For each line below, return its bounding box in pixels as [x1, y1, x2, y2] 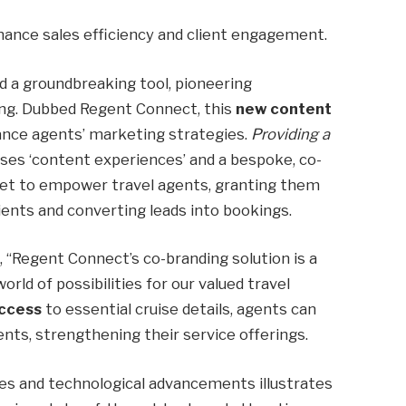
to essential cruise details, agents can [42, 300, 317, 319]
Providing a [251, 124, 331, 143]
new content [236, 99, 333, 118]
